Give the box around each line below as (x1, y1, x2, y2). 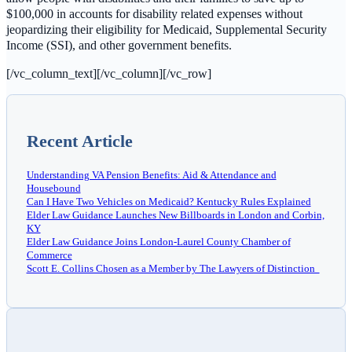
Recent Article (26, 130, 133, 151)
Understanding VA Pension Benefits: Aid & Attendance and (26, 168, 277, 181)
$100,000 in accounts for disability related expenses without (6, 6, 302, 20)
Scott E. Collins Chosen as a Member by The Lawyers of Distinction (26, 262, 320, 274)
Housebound (26, 181, 81, 194)
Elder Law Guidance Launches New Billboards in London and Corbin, (26, 208, 324, 221)
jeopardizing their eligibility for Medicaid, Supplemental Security (6, 22, 327, 36)
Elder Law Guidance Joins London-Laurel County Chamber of (26, 235, 291, 247)
